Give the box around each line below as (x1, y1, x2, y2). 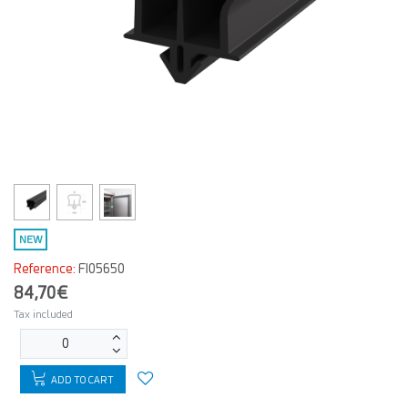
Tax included (14, 309, 73, 321)
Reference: (14, 260, 76, 276)
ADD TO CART (46, 373, 116, 385)
